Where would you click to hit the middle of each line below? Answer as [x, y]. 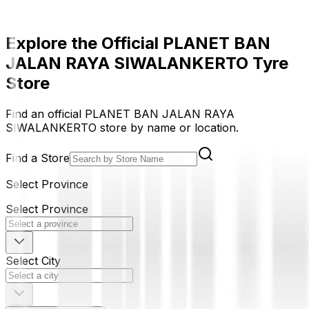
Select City [33, 260]
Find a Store [38, 158]
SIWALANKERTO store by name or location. [122, 127]
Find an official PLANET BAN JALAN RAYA [120, 113]
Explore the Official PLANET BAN [138, 43]
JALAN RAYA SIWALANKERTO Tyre [147, 63]
